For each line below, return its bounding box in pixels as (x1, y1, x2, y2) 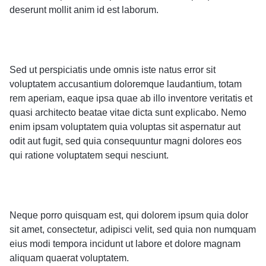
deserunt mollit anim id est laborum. (9, 4, 159, 15)
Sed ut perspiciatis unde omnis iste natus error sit (9, 64, 216, 75)
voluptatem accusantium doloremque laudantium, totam (9, 78, 242, 89)
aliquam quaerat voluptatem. (9, 252, 129, 263)
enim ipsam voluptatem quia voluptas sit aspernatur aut (9, 121, 240, 132)
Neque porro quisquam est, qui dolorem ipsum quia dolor (9, 210, 248, 220)
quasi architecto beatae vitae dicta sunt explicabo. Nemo (9, 107, 246, 118)
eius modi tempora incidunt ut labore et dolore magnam (9, 238, 240, 249)
